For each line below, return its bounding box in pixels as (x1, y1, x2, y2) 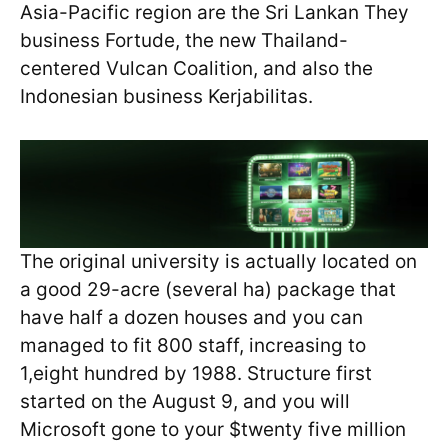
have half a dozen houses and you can (20, 306, 363, 330)
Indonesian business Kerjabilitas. (20, 85, 313, 109)
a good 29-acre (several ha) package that (20, 278, 396, 302)
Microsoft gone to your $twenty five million (20, 418, 406, 442)
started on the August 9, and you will (20, 390, 350, 414)
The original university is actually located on (20, 250, 417, 274)
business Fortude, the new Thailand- (20, 29, 348, 53)
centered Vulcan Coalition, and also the (20, 57, 373, 81)
